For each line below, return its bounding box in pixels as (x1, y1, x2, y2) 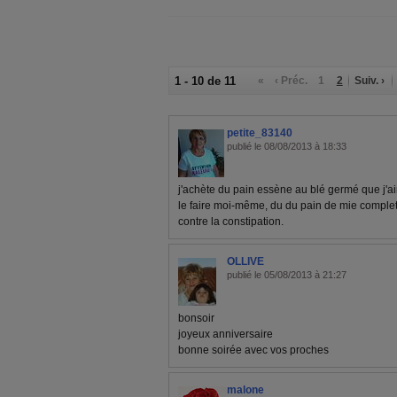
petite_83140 (227, 126, 292, 139)
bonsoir (178, 311, 214, 324)
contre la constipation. (178, 214, 284, 228)
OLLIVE (227, 254, 264, 268)
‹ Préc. (275, 74, 308, 87)
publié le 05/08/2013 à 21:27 (227, 269, 346, 280)
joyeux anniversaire (178, 327, 273, 340)
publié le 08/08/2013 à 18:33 (227, 140, 346, 152)
